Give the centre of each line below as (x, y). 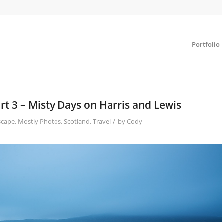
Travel (102, 121)
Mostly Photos (39, 121)
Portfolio (205, 44)
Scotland (77, 121)
